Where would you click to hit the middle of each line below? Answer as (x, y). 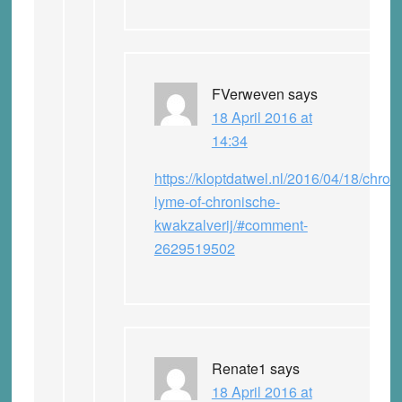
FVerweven (248, 93)
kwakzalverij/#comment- (231, 224)
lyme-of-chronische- (217, 201)
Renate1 (239, 368)
